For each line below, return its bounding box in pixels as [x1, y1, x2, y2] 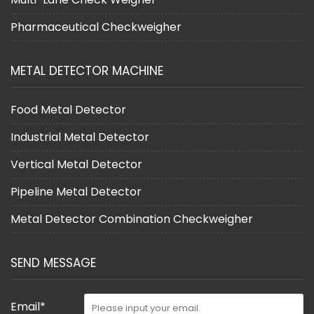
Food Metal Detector [11, 102, 126, 118]
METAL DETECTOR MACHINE [11, 62, 163, 80]
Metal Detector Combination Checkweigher [11, 211, 253, 228]
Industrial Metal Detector [11, 129, 149, 146]
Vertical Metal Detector [11, 156, 142, 173]
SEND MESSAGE [11, 254, 96, 272]
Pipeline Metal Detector [11, 184, 142, 200]
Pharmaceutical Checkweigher [11, 19, 182, 36]
